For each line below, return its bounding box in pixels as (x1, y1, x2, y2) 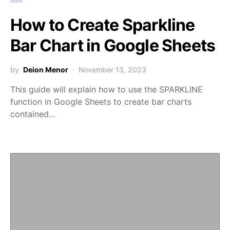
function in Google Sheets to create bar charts (10, 97, 191, 107)
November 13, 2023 (79, 65, 146, 74)
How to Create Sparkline (10, 15, 195, 35)
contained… (10, 109, 55, 119)
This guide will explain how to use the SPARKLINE (10, 84, 203, 94)
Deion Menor (23, 65, 68, 74)
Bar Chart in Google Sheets (10, 35, 216, 55)
